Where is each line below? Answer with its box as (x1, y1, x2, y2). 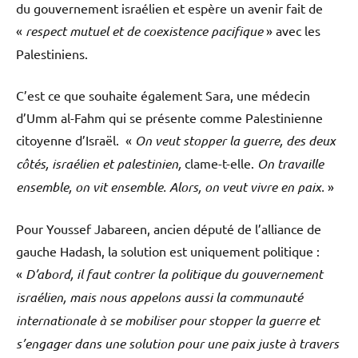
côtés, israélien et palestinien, (16, 155, 181, 173)
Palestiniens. (16, 46, 88, 62)
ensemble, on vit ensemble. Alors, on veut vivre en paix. (16, 178, 328, 196)
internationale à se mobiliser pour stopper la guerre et (16, 312, 320, 329)
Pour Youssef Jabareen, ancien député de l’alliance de (16, 221, 321, 237)
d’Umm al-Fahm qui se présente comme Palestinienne (16, 109, 323, 126)
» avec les (263, 22, 320, 39)
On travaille (257, 155, 324, 173)
